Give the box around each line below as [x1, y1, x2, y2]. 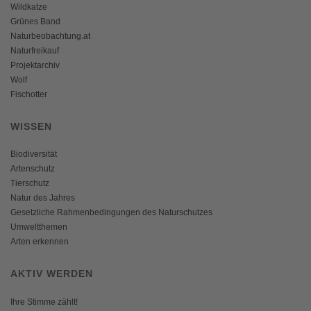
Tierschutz [10, 178, 49, 189]
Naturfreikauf [10, 46, 59, 56]
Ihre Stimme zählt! [10, 296, 78, 307]
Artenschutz [10, 164, 55, 174]
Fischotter [10, 90, 47, 100]
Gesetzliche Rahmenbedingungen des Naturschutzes [10, 208, 212, 218]
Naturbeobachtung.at [10, 31, 90, 42]
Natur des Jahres [10, 193, 75, 203]
